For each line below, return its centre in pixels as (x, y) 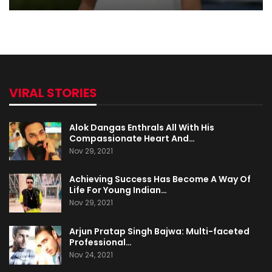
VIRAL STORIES (53, 93)
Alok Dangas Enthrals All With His (142, 127)
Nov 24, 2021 (91, 255)
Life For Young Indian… (118, 190)
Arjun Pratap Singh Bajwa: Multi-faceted (159, 232)
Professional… (100, 243)
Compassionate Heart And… (132, 138)
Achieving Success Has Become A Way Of (160, 179)
